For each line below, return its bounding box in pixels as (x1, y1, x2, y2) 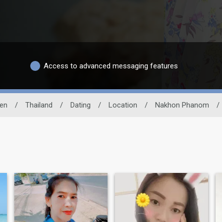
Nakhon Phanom (155, 101, 209, 110)
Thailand (25, 101, 53, 110)
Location (108, 101, 137, 110)
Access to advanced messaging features (44, 61, 178, 70)
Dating (70, 101, 91, 110)
